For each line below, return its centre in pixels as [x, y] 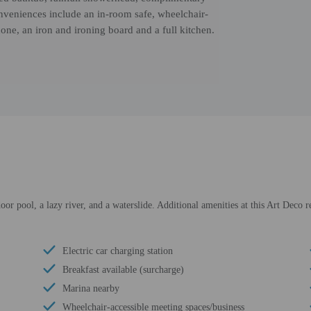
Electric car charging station [118, 251]
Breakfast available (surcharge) [124, 270]
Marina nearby [91, 288]
